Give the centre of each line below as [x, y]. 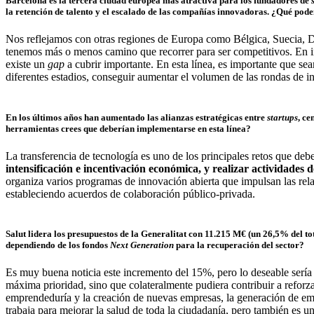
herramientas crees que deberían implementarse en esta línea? [128, 128]
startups [282, 117]
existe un [27, 64]
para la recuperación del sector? [239, 245]
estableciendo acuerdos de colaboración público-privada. [132, 193]
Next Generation [142, 245]
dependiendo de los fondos [58, 245]
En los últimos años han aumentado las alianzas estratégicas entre [136, 117]
